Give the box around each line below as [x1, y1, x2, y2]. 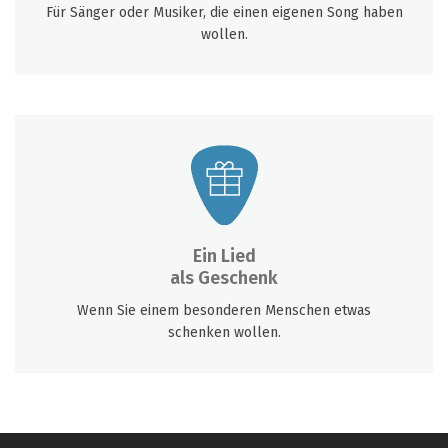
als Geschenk [170, 267, 278, 289]
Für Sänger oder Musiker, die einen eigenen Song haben [45, 4, 403, 21]
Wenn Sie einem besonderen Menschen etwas [77, 302, 371, 319]
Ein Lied [192, 245, 256, 267]
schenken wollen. [167, 324, 281, 341]
